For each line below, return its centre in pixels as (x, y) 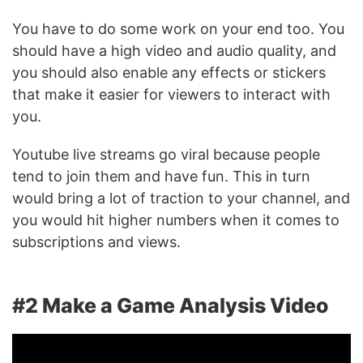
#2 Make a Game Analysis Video (170, 306)
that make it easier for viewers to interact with (171, 95)
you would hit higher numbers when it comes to (176, 220)
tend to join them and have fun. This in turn (161, 177)
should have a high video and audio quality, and (174, 51)
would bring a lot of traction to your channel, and (181, 199)
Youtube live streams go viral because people (166, 155)
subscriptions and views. (96, 242)
